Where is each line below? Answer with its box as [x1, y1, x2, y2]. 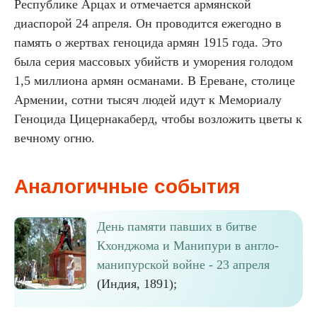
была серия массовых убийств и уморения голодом [14, 54, 293, 69]
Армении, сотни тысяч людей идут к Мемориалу [14, 93, 282, 107]
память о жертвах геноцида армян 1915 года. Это [14, 35, 282, 50]
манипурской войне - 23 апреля [97, 258, 270, 272]
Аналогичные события [14, 175, 240, 197]
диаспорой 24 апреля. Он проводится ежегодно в [14, 16, 282, 30]
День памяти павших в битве [97, 219, 257, 234]
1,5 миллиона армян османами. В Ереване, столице [14, 74, 295, 88]
